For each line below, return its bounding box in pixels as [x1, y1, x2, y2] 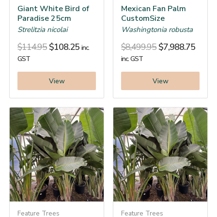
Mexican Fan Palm [121, 3, 186, 15]
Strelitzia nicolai [17, 25, 67, 35]
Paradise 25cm [17, 13, 71, 24]
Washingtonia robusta [121, 25, 193, 35]
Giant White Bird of [17, 3, 89, 15]
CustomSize [121, 13, 165, 24]
